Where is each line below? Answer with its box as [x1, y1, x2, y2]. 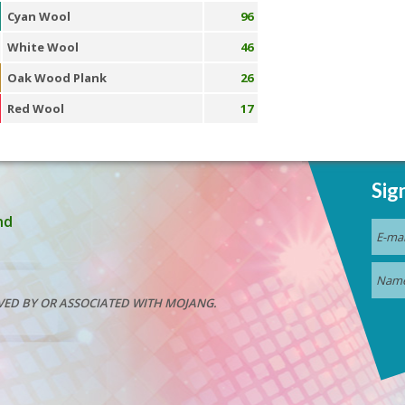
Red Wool [6, 100, 64, 117]
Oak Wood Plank [6, 70, 107, 86]
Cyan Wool [6, 8, 71, 24]
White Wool [6, 39, 79, 55]
